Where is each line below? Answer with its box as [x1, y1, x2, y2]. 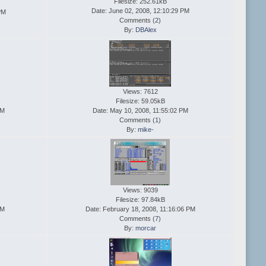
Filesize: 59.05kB [115, 97, 165, 105]
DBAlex [135, 26, 157, 34]
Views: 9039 [122, 186, 158, 194]
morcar [135, 224, 157, 232]
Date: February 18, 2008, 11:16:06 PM [85, 205, 195, 213]
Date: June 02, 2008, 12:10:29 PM [91, 7, 189, 15]
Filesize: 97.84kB [115, 196, 165, 204]
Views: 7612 [122, 88, 158, 96]
